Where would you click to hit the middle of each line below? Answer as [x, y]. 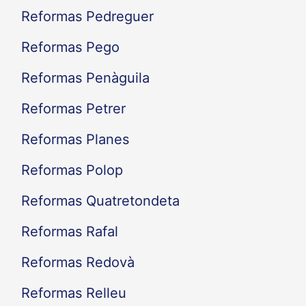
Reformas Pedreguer [87, 16]
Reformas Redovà [78, 262]
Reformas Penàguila [85, 78]
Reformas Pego [70, 47]
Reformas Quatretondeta [100, 200]
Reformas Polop [72, 170]
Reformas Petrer [73, 108]
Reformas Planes [75, 139]
